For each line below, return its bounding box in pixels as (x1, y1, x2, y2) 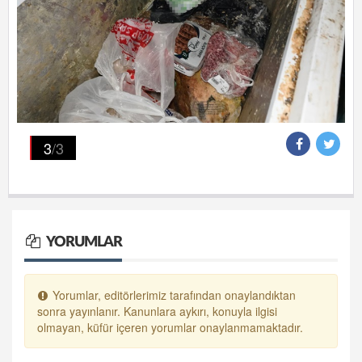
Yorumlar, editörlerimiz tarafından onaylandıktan (48, 286, 296, 303)
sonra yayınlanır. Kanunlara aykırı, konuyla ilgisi (37, 302, 277, 319)
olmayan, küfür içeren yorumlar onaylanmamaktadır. (37, 318, 303, 335)
